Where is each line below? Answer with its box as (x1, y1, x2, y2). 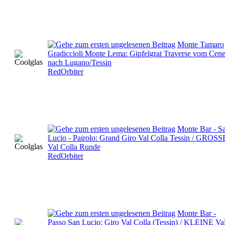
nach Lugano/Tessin (48, 58, 111, 67)
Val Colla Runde (48, 142, 100, 151)
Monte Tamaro (177, 40, 224, 49)
